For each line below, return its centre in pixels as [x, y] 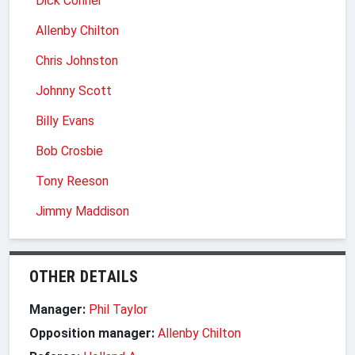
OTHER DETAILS [84, 276]
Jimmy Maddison [82, 211]
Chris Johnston [77, 60]
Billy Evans [65, 120]
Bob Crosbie [69, 151]
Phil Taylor [118, 309]
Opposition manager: [94, 333]
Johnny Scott [74, 90]
